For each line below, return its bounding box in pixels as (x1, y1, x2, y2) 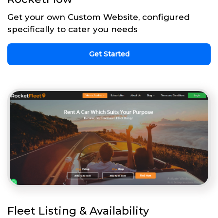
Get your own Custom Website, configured (7, 12, 190, 22)
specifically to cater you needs (7, 24, 138, 35)
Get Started (89, 50, 129, 59)
